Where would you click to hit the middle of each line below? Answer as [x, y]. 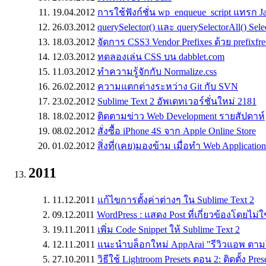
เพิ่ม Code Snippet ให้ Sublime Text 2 [169, 230]
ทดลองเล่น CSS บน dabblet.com [161, 56]
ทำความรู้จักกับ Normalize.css [157, 71]
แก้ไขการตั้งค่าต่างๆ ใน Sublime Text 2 [176, 200]
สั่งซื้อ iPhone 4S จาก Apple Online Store [177, 131]
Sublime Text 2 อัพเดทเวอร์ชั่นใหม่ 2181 [177, 101]
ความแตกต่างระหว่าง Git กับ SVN [168, 86]
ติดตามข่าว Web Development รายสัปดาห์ [181, 116]
